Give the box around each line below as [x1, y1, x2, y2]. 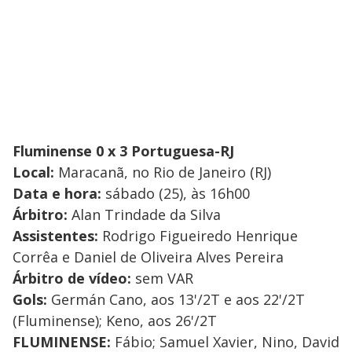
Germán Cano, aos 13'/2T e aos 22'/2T [47, 290, 305, 310]
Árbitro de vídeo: [13, 269, 131, 288]
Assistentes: [13, 226, 98, 246]
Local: [13, 163, 54, 182]
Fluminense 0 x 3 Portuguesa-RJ [13, 141, 234, 161]
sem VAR [131, 269, 193, 288]
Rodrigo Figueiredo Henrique [98, 226, 298, 246]
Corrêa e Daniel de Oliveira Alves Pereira [13, 247, 284, 267]
